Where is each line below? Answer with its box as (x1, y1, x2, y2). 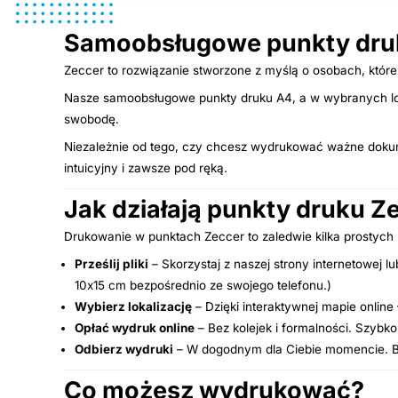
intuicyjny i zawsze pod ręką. (64, 160, 227, 175)
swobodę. (64, 111, 119, 126)
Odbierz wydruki (75, 341, 173, 356)
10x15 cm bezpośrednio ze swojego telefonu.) (75, 277, 331, 292)
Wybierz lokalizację (75, 298, 192, 314)
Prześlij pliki (75, 256, 148, 271)
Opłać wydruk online (75, 320, 195, 335)
